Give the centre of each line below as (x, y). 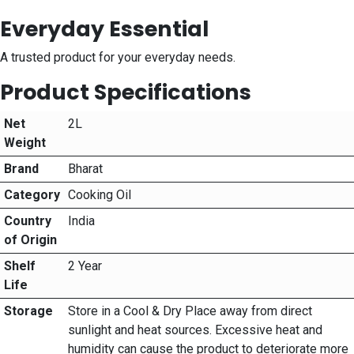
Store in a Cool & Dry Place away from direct (190, 311)
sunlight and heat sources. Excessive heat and (195, 330)
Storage (28, 311)
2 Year (85, 266)
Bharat (85, 169)
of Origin (30, 240)
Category (32, 195)
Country (27, 221)
